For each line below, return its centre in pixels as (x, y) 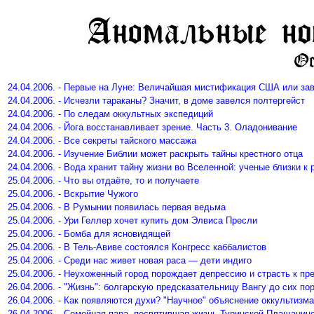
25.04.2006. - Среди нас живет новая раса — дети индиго (130, 260)
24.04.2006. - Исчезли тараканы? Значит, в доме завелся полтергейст (156, 101)
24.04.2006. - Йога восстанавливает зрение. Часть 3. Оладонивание (152, 127)
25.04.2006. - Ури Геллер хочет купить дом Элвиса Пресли (132, 220)
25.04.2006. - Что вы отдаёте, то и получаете (103, 180)
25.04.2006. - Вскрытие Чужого (73, 194)
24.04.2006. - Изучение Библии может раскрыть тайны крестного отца (155, 154)
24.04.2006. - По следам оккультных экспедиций (110, 114)
